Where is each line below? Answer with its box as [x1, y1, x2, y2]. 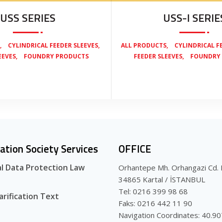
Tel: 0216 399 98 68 [118, 186, 188, 196]
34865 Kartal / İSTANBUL [118, 174, 205, 184]
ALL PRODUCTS [120, 41, 166, 50]
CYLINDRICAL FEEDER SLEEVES [7, 41, 98, 50]
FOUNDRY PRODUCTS [23, 52, 89, 60]
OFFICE [118, 140, 151, 157]
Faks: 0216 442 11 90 [118, 198, 192, 208]
